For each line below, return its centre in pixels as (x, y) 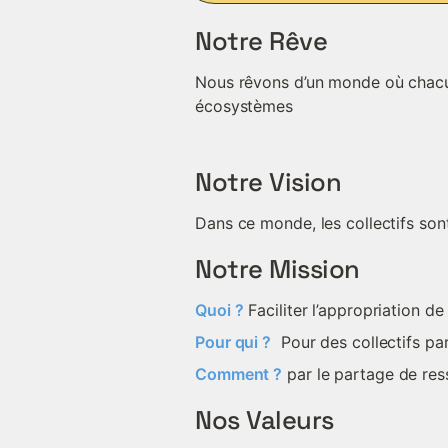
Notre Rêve (261, 41)
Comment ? (239, 374)
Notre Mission (277, 269)
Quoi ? (219, 310)
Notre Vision (268, 182)
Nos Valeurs (264, 420)
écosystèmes (244, 106)
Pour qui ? (233, 342)
